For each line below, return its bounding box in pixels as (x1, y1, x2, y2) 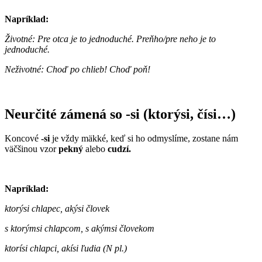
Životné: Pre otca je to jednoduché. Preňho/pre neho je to (5, 33, 216, 44)
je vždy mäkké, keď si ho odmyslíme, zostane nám (50, 133, 238, 144)
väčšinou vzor (5, 144, 58, 154)
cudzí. (108, 144, 131, 154)
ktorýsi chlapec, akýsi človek (5, 204, 109, 214)
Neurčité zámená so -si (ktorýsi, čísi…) (5, 106, 236, 122)
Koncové (5, 133, 41, 144)
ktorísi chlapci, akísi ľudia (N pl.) (5, 243, 127, 254)
